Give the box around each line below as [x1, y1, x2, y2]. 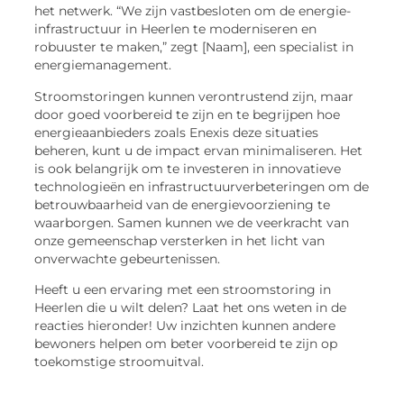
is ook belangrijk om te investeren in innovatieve [34, 161, 342, 176]
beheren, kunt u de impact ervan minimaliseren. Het [34, 142, 363, 158]
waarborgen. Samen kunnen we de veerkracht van [34, 215, 350, 230]
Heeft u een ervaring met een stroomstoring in [34, 281, 332, 297]
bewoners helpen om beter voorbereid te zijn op [34, 335, 338, 351]
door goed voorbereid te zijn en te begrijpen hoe [34, 106, 341, 122]
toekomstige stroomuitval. [34, 353, 205, 369]
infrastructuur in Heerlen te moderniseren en [34, 22, 317, 37]
